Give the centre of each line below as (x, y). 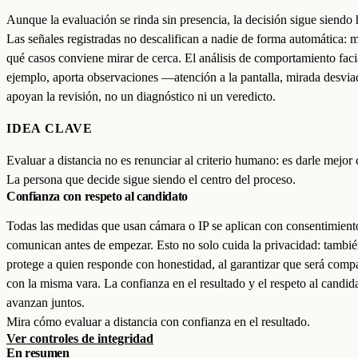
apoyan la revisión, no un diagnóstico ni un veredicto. (141, 96)
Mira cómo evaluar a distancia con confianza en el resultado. (158, 322)
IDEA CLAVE (50, 128)
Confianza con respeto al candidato (97, 196)
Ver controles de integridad (80, 338)
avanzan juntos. (46, 302)
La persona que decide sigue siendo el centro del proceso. (151, 179)
